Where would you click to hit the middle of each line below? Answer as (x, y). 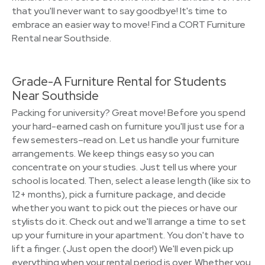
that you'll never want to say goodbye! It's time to (119, 11)
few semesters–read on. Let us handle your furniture (126, 140)
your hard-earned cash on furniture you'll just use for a (128, 126)
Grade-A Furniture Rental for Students (119, 81)
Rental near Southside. (62, 38)
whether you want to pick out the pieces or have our (125, 208)
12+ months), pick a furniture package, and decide (119, 194)
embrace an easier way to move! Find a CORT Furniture (129, 25)
